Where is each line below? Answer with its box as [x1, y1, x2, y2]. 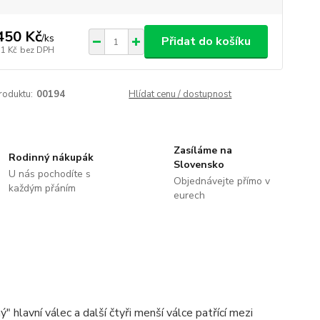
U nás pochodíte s [9, 167, 91, 181]
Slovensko [173, 158, 224, 171]
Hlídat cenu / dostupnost [129, 88, 232, 101]
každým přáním [9, 181, 76, 195]
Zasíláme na [173, 144, 232, 157]
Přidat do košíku [161, 34, 251, 49]
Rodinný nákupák [9, 151, 94, 164]
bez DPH [19, 44, 54, 56]
